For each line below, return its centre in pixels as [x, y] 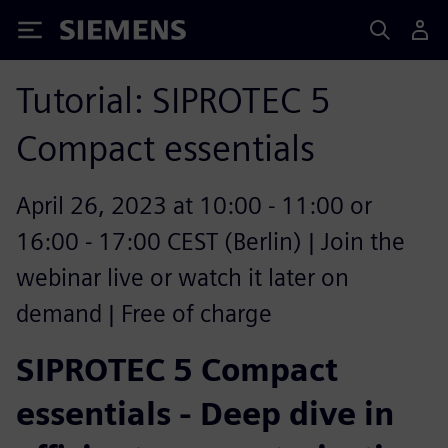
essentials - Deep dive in [205, 413]
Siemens [93, 33]
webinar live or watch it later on [182, 277]
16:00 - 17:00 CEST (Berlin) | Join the [210, 241]
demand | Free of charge [144, 313]
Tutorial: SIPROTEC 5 [173, 100]
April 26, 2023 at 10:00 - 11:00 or [194, 205]
